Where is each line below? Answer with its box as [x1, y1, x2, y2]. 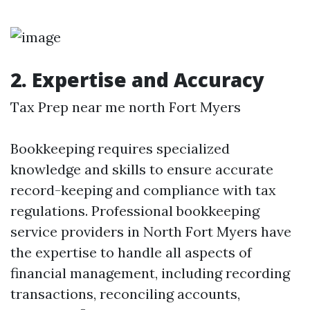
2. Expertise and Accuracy [10, 66, 264, 93]
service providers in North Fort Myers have [10, 223, 291, 240]
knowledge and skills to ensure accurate [10, 161, 273, 178]
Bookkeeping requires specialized [10, 140, 230, 157]
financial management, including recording [10, 264, 290, 282]
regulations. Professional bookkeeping [10, 202, 259, 219]
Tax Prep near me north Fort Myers [10, 98, 241, 116]
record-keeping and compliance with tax [10, 181, 276, 199]
